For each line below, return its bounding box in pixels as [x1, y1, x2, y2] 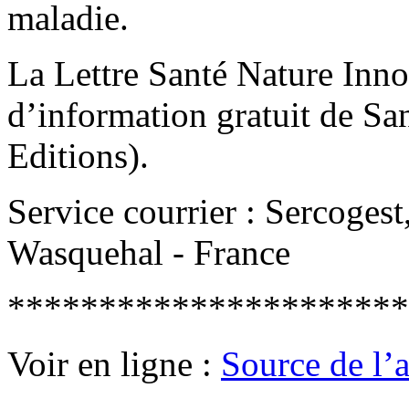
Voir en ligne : [7, 343, 221, 383]
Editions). [7, 135, 149, 175]
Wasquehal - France [7, 232, 290, 272]
